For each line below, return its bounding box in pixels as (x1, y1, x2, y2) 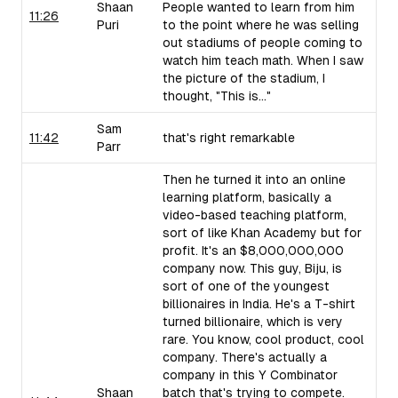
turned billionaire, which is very (163, 314, 343, 329)
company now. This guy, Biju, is (163, 261, 342, 275)
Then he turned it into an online (163, 172, 346, 187)
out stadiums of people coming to (163, 36, 362, 50)
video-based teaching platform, (163, 208, 346, 222)
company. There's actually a (163, 350, 327, 364)
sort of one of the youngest (163, 279, 330, 293)
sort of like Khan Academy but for (163, 226, 362, 240)
